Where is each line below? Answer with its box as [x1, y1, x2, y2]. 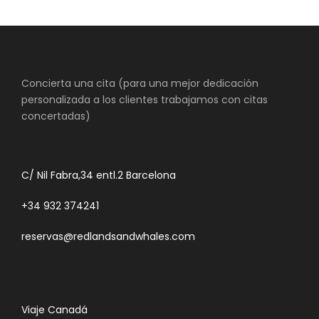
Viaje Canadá [21, 303, 88, 317]
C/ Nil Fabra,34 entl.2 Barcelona [21, 168, 176, 182]
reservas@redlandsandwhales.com [21, 229, 195, 244]
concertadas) [21, 109, 90, 123]
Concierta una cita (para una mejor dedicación [21, 76, 258, 90]
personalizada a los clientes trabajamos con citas [21, 93, 268, 107]
